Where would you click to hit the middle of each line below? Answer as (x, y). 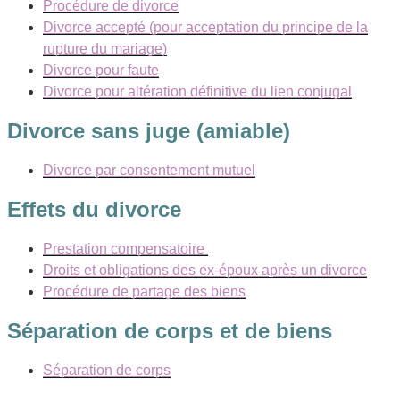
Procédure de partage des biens (144, 291)
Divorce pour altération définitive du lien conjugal (197, 92)
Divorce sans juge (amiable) (149, 131)
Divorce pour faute (101, 71)
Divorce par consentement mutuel (149, 171)
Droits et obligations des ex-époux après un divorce (205, 270)
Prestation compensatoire (125, 248)
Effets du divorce (94, 209)
